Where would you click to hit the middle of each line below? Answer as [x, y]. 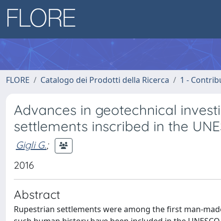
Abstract [37, 194]
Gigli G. [31, 145]
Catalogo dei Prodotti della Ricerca [105, 80]
